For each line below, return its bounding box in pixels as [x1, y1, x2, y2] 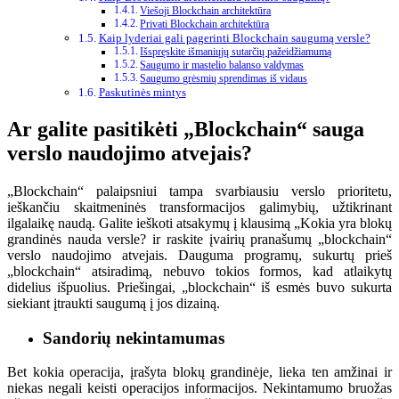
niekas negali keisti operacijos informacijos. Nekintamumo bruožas [7, 380, 392, 396]
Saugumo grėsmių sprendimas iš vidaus [140, 73, 308, 85]
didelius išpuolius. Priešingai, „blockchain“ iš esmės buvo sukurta [7, 280, 392, 295]
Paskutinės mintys [98, 85, 186, 100]
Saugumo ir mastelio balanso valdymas [140, 60, 305, 72]
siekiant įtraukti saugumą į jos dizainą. [7, 296, 220, 311]
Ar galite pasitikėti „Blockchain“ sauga [7, 118, 364, 142]
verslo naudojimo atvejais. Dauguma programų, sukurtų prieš [7, 248, 392, 263]
